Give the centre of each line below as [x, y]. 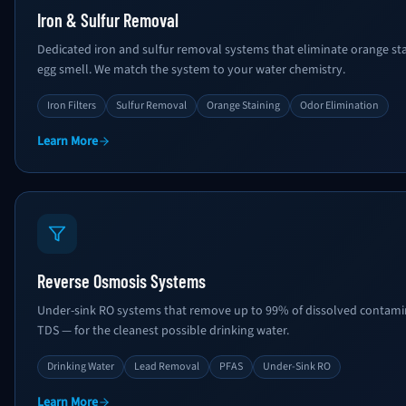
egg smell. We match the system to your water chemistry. [191, 70]
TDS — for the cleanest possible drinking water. [163, 331]
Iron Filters [72, 106]
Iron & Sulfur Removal [108, 20]
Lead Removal [167, 367]
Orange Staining [243, 106]
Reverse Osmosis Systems [121, 281]
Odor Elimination [339, 106]
